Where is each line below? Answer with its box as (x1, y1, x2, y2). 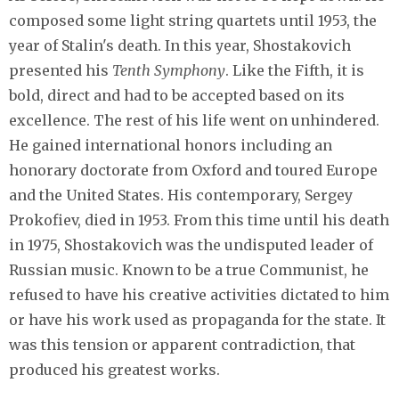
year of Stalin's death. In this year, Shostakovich (9, 37, 351, 55)
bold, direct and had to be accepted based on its (9, 86, 345, 105)
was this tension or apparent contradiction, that (9, 336, 355, 354)
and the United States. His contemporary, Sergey (9, 186, 353, 205)
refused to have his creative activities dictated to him (9, 286, 389, 305)
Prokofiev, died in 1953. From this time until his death (9, 211, 389, 230)
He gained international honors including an (9, 136, 332, 155)
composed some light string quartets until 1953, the (9, 12, 377, 30)
